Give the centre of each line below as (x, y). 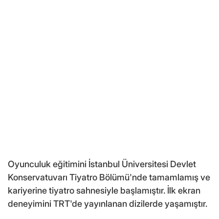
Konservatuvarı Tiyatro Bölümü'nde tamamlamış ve (109, 177)
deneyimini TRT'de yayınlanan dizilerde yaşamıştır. (108, 203)
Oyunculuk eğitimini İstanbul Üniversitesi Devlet (102, 164)
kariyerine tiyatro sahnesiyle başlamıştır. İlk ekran (104, 190)
